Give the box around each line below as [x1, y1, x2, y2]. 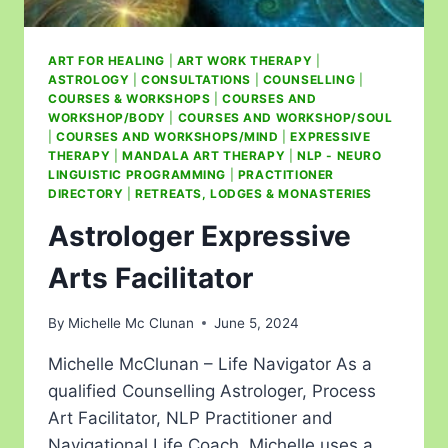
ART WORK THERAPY [176, 53, 313, 69]
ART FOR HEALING [48, 53, 165, 69]
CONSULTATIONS [141, 72, 251, 88]
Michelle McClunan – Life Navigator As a [48, 353, 372, 374]
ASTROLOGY [48, 72, 130, 88]
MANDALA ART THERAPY [121, 148, 286, 164]
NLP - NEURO [297, 148, 382, 164]
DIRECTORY [48, 186, 124, 202]
